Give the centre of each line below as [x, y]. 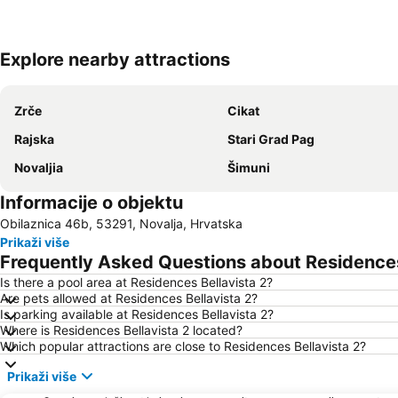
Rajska [34, 139]
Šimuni [249, 167]
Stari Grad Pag [271, 139]
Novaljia [39, 167]
